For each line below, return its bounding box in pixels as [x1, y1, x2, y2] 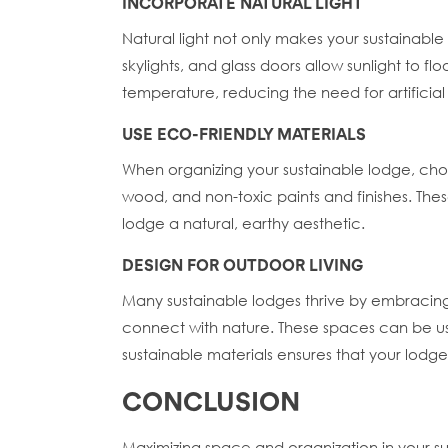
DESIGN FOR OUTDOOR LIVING [122, 258, 363, 276]
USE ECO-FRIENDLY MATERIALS [122, 127, 366, 145]
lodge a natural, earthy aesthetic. [122, 213, 365, 234]
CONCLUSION [122, 390, 300, 419]
